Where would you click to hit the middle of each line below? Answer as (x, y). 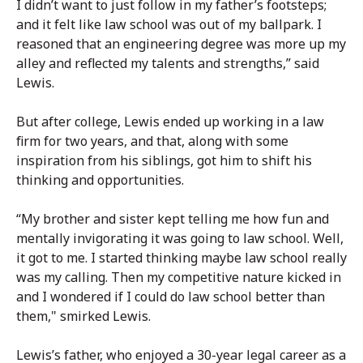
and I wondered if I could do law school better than (171, 296)
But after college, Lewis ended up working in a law (170, 121)
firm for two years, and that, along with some (152, 141)
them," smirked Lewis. (85, 316)
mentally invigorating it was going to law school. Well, (180, 238)
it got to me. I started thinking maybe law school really (181, 257)
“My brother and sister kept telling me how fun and (173, 218)
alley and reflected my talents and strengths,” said (168, 63)
